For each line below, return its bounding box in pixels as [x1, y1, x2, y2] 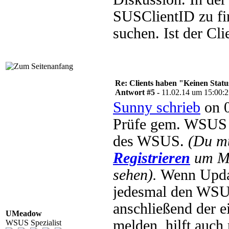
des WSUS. [113, 133, 188, 149]
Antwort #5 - [115, 88, 162, 97]
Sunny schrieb [113, 99, 200, 116]
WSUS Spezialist [6, 218, 61, 227]
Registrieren [113, 150, 190, 166]
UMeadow [6, 209, 42, 218]
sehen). [113, 167, 157, 183]
